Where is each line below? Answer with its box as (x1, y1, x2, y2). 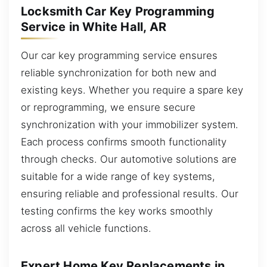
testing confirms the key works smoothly (21, 204, 213, 217)
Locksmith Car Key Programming (21, 4, 215, 18)
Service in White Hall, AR (21, 19, 166, 34)
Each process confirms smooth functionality (21, 135, 226, 148)
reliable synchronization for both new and (21, 66, 216, 79)
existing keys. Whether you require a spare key (21, 83, 243, 96)
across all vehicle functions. (21, 222, 151, 234)
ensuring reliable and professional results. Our (21, 187, 238, 200)
